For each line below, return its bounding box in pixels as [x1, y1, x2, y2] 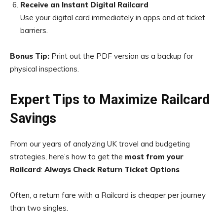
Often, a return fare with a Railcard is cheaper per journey [10, 190, 206, 200]
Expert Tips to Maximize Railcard [10, 92, 210, 108]
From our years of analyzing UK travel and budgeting [10, 139, 190, 148]
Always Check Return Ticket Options [44, 165, 180, 174]
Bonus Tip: [10, 51, 49, 61]
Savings [10, 110, 56, 126]
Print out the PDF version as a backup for [49, 51, 193, 61]
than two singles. [10, 203, 68, 213]
